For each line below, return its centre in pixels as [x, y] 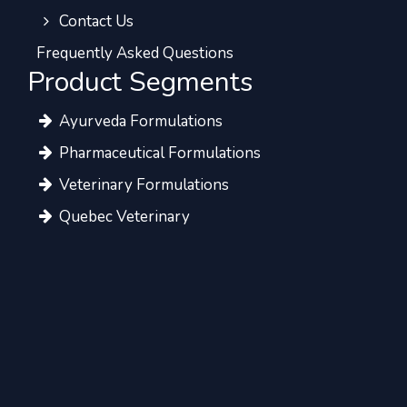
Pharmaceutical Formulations [159, 154]
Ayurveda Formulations [139, 122]
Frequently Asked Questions [135, 54]
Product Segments [140, 83]
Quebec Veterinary [123, 217]
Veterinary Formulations [143, 185]
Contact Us [95, 22]
